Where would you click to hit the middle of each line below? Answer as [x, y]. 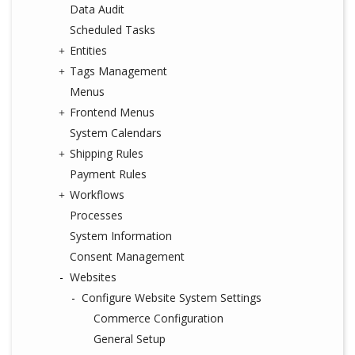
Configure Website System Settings [172, 298]
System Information [121, 236]
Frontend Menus [112, 112]
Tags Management [118, 71]
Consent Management [127, 256]
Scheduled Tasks [113, 30]
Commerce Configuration [158, 318]
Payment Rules [108, 174]
